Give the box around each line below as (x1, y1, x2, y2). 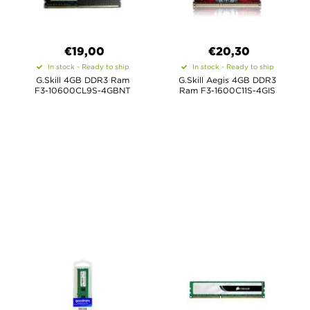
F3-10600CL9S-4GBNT (35, 86, 131, 95)
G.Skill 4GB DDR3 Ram (36, 75, 129, 84)
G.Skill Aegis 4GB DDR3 (179, 75, 276, 84)
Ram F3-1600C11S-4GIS (179, 86, 275, 95)
